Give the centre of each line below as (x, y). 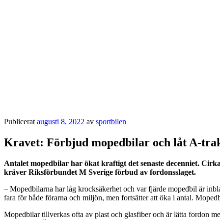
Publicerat (19, 122)
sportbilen (111, 122)
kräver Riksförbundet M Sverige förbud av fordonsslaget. (100, 172)
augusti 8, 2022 (61, 122)
